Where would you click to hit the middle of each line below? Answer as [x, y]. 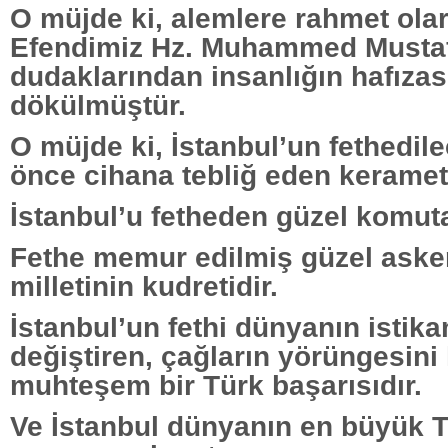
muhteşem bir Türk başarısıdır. [216, 384]
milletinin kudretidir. [144, 285]
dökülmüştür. [98, 104]
